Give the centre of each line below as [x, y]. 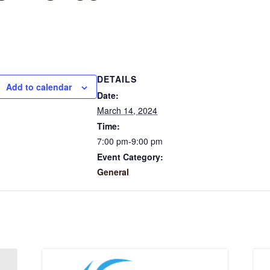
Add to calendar [39, 87]
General [113, 172]
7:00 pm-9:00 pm [130, 141]
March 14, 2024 [127, 111]
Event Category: [130, 157]
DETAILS [117, 79]
